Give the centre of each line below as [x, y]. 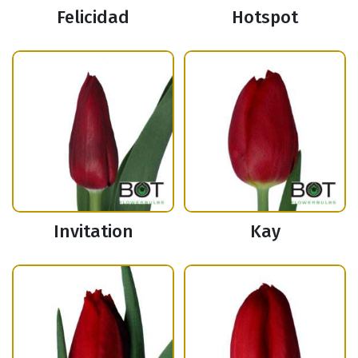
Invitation [93, 232]
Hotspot [265, 18]
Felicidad [93, 18]
